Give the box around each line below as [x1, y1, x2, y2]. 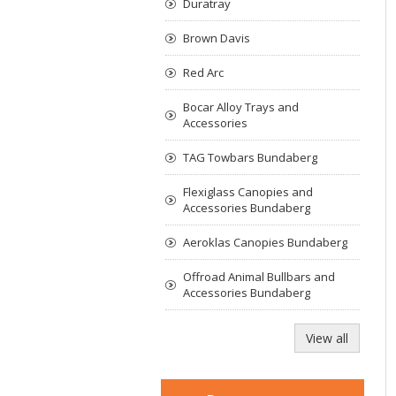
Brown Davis [183, 30, 250, 46]
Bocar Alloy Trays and [183, 99, 299, 115]
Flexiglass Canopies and [183, 184, 313, 200]
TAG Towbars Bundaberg [183, 149, 317, 165]
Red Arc [183, 65, 224, 80]
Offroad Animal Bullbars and [183, 269, 335, 285]
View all [306, 330, 348, 346]
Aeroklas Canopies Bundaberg [183, 234, 347, 250]
